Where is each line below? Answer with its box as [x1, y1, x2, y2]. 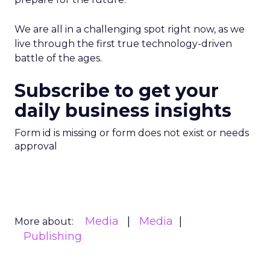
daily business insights [14, 99, 231, 122]
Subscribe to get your [14, 80, 219, 102]
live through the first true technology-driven [14, 38, 232, 49]
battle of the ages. [14, 52, 102, 64]
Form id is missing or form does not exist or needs [14, 127, 249, 139]
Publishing [24, 230, 82, 243]
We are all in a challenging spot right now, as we [14, 24, 245, 35]
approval [14, 140, 57, 152]
